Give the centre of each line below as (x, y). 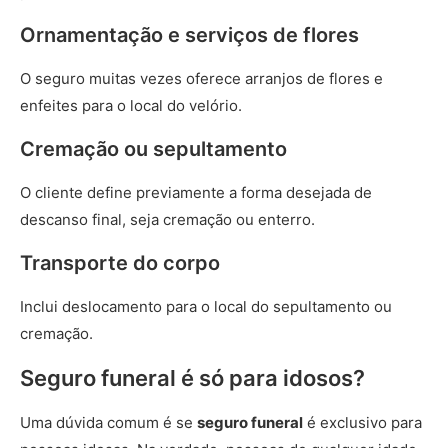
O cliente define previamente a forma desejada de (196, 192)
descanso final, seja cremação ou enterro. (169, 219)
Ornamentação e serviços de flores (192, 35)
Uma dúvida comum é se (108, 422)
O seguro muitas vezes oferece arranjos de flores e (201, 78)
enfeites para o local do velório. (133, 105)
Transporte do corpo (122, 263)
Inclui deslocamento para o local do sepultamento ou (206, 306)
